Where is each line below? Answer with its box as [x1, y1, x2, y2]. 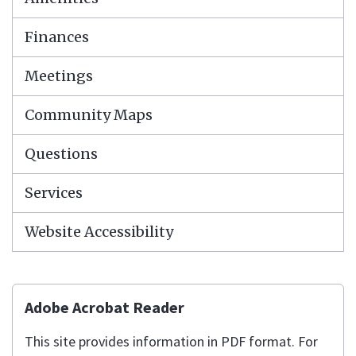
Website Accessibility [25, 222, 173, 241]
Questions [25, 145, 98, 163]
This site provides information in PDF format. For [25, 332, 318, 350]
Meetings [25, 67, 93, 85]
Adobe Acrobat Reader [25, 297, 184, 317]
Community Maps [25, 106, 153, 124]
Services [25, 184, 83, 202]
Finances [25, 28, 89, 46]
